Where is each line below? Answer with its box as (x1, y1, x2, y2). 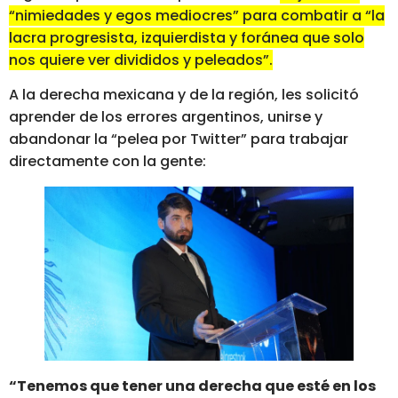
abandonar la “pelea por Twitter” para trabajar (9, 129, 348, 150)
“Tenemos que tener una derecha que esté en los (9, 375, 376, 396)
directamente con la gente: (9, 151, 206, 172)
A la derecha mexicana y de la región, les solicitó (9, 84, 359, 106)
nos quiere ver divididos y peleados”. (9, 49, 273, 70)
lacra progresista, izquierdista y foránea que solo (9, 27, 364, 48)
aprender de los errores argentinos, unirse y (9, 107, 322, 128)
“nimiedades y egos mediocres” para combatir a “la (9, 4, 385, 26)
